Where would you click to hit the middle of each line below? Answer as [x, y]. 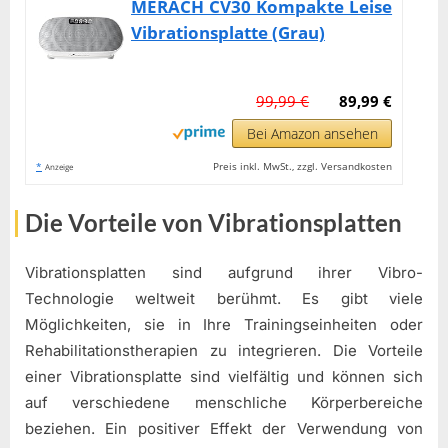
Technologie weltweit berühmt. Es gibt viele [224, 299]
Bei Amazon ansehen [312, 133]
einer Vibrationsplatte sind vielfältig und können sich [224, 377]
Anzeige [59, 166]
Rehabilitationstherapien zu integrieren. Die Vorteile [224, 351]
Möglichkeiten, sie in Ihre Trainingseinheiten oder [224, 325]
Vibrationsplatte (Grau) [228, 32]
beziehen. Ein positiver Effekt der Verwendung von [224, 429]
